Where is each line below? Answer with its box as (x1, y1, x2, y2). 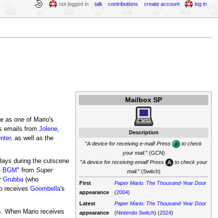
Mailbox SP (125, 96, 163, 104)
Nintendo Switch (116, 210, 155, 216)
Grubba (2, 176, 23, 183)
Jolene (38, 126, 57, 133)
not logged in (59, 1, 89, 7)
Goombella (30, 185, 60, 193)
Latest (79, 200, 96, 207)
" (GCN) (145, 150, 165, 156)
